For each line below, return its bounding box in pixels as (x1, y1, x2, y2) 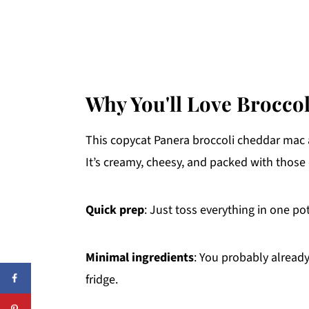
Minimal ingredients (86, 248, 194, 266)
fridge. (86, 270, 118, 288)
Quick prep (86, 201, 144, 219)
